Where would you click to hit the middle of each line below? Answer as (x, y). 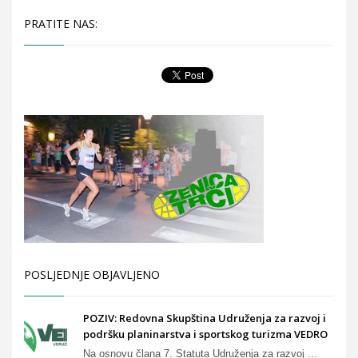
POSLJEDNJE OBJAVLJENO (92, 274)
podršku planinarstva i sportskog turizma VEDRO (205, 334)
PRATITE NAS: (61, 23)
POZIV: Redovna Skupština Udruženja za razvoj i (205, 318)
